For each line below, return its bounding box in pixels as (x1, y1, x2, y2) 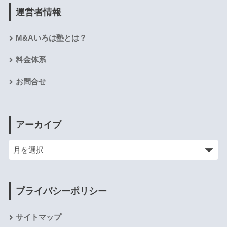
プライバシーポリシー (15, 186, 107, 197)
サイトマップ (15, 213, 61, 221)
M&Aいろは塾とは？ (15, 34, 87, 43)
